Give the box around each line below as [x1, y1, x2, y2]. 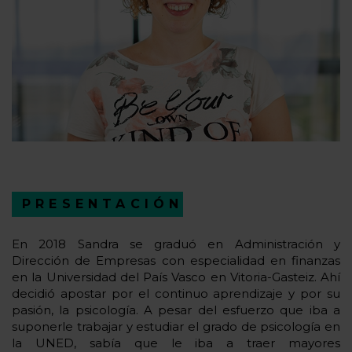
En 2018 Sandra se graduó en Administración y [12, 236, 340, 251]
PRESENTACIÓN [22, 196, 184, 211]
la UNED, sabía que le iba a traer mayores [12, 335, 340, 350]
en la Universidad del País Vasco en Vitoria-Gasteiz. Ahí [12, 269, 340, 284]
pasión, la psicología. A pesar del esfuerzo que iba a [12, 302, 340, 317]
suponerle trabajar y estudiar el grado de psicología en [12, 318, 340, 334]
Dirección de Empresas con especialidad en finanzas [12, 252, 340, 268]
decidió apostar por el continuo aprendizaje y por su [12, 285, 340, 301]
